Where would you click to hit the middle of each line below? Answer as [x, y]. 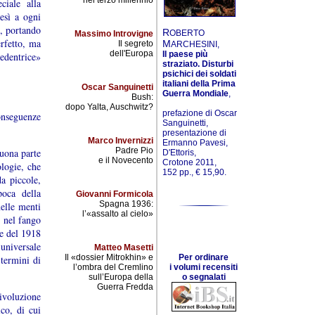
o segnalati [204, 277]
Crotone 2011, [189, 163]
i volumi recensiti [204, 268]
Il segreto [136, 44]
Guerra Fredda [125, 287]
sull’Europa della [121, 277]
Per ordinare [204, 258]
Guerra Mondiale [195, 94]
